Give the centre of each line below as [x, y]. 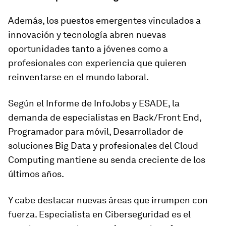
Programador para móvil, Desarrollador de [96, 131]
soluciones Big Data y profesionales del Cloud [103, 146]
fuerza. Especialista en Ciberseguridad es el [99, 214]
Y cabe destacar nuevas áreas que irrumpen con [108, 200]
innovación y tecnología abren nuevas [87, 35]
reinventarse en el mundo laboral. [78, 77]
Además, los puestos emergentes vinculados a [104, 20]
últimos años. [36, 174]
